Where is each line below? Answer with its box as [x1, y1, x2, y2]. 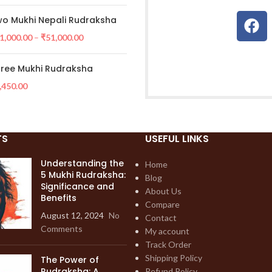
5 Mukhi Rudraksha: [41, 168, 126, 181]
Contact [145, 212, 177, 223]
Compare [145, 199, 180, 209]
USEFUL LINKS [145, 131, 209, 146]
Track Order [145, 239, 191, 250]
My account [145, 225, 189, 236]
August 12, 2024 [41, 209, 104, 220]
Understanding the [41, 157, 124, 169]
